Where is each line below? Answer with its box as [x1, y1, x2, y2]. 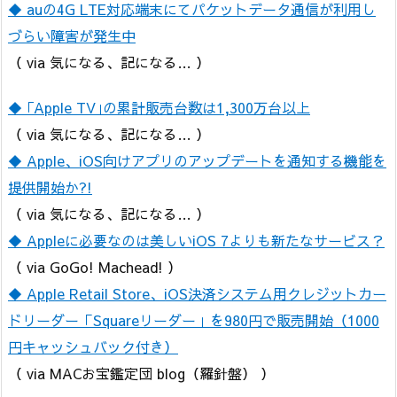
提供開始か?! [8, 176, 92, 197]
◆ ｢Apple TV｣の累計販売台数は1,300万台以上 [8, 97, 310, 117]
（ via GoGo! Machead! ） [8, 256, 182, 276]
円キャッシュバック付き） [8, 336, 178, 356]
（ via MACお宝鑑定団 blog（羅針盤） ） [8, 362, 275, 383]
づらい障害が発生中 [8, 25, 136, 45]
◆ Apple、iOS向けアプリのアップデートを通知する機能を [8, 150, 386, 170]
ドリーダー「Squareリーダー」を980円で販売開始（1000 [8, 309, 379, 330]
